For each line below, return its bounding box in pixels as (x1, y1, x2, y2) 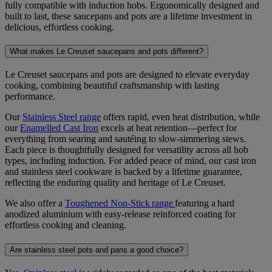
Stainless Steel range (22, 112, 101, 123)
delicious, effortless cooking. (5, 21, 114, 32)
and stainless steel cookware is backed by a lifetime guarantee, (5, 166, 242, 177)
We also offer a (5, 198, 65, 209)
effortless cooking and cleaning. (5, 220, 126, 231)
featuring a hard (175, 198, 234, 209)
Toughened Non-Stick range (65, 198, 173, 209)
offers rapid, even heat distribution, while (101, 112, 260, 123)
